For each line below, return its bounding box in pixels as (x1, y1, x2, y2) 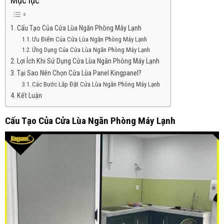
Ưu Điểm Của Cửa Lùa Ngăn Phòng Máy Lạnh (32, 35, 147, 43)
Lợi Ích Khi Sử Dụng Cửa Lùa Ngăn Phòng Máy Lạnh (16, 56, 159, 65)
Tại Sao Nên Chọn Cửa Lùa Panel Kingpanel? (16, 68, 141, 77)
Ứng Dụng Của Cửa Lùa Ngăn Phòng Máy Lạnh (32, 45, 150, 53)
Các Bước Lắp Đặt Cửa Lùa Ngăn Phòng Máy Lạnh (32, 80, 160, 88)
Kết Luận (16, 91, 42, 100)
